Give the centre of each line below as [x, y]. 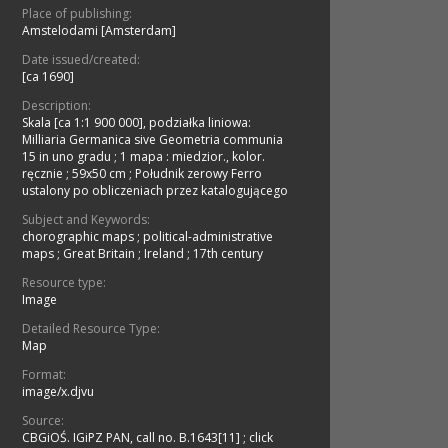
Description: [56, 106]
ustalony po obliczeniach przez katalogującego [155, 191]
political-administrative [208, 237]
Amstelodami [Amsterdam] [99, 31]
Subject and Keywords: [86, 220]
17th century [228, 254]
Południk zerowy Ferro [198, 174]
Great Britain [100, 254]
